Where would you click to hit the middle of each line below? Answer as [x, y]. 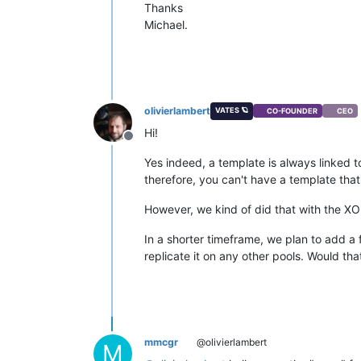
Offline [147, 144]
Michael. [166, 24]
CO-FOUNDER [293, 111]
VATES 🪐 [231, 110]
